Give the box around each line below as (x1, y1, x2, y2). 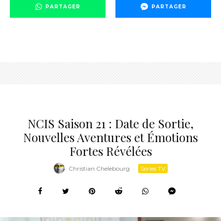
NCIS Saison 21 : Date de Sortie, (28, 115, 193, 132)
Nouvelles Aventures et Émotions (23, 129, 198, 146)
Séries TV (140, 164, 165, 172)
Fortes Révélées (69, 143, 152, 159)
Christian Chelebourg (68, 164, 130, 172)
